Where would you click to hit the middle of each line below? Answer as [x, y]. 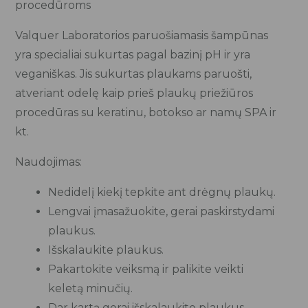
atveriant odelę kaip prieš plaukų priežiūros [134, 93]
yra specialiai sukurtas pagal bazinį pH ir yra [133, 54]
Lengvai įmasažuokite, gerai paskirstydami [162, 211]
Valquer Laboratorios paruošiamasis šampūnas [142, 35]
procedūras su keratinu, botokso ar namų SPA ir [146, 112]
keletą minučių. [91, 288]
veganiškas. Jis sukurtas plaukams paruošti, [134, 74]
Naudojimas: [49, 162]
